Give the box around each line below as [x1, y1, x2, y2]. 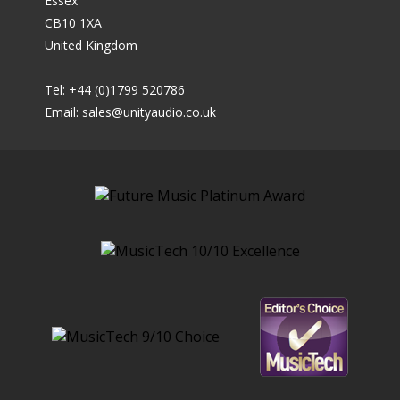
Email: [45, 104, 82, 121]
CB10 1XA [45, 14, 102, 32]
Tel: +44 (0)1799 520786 [45, 81, 185, 99]
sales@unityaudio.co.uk [82, 104, 216, 121]
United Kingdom [45, 37, 137, 54]
